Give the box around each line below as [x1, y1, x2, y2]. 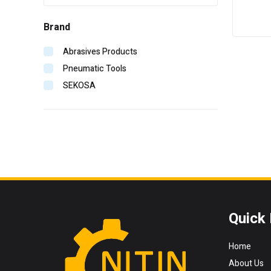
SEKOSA [63, 79, 96, 93]
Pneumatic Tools [63, 62, 126, 76]
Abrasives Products [63, 45, 137, 59]
